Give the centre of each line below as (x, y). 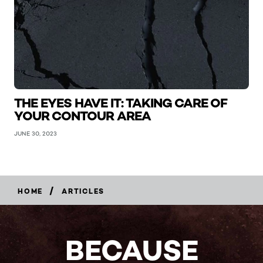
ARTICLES (83, 191)
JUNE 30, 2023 (36, 134)
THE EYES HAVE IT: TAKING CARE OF (121, 103)
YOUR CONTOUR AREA (82, 116)
